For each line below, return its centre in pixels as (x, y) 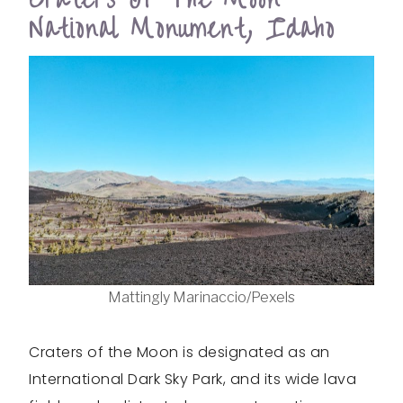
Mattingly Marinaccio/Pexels (201, 298)
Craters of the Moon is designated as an (179, 353)
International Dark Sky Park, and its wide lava (193, 380)
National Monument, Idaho (182, 29)
